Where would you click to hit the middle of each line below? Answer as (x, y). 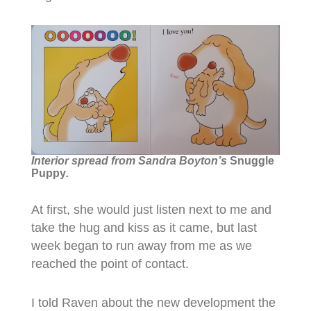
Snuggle (252, 160)
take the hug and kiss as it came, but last (144, 227)
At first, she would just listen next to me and (151, 209)
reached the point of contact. (110, 263)
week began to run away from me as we (141, 245)
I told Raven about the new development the (153, 302)
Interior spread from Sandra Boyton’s (130, 160)
